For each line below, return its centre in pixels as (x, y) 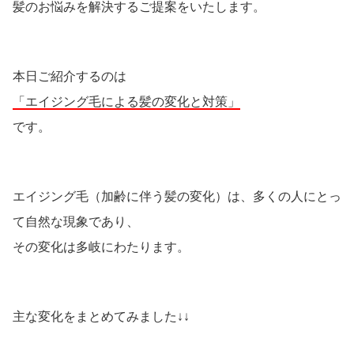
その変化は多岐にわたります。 (101, 247)
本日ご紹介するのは (70, 76)
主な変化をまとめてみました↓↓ (101, 316)
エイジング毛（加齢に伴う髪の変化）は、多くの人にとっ (177, 196)
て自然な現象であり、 (76, 221)
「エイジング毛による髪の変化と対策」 (126, 101)
